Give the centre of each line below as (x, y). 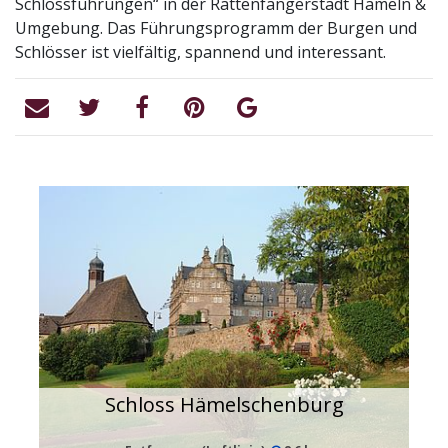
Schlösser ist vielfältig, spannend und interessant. (200, 52)
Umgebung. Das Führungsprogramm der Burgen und (216, 28)
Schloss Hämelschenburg (224, 405)
